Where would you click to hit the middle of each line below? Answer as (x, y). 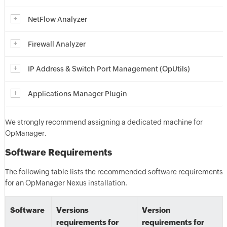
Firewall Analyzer (56, 44)
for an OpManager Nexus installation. (66, 183)
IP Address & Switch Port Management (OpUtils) (109, 69)
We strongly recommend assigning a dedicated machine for (104, 122)
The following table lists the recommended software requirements (114, 172)
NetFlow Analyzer (57, 19)
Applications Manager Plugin (77, 94)
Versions (72, 210)
